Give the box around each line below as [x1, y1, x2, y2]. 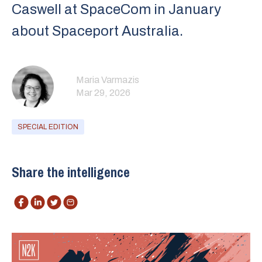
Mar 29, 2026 [76, 88, 130, 98]
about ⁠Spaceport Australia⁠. [12, 23, 183, 39]
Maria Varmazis [76, 75, 139, 85]
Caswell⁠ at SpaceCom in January [12, 2, 221, 17]
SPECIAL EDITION [18, 123, 78, 131]
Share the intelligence [12, 163, 130, 181]
